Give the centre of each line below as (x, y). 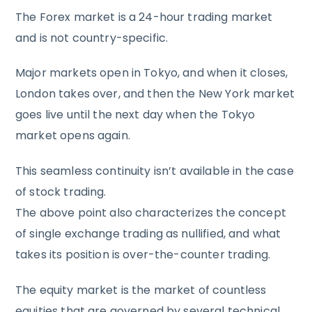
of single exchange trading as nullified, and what (148, 234)
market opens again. (73, 136)
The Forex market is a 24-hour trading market (144, 17)
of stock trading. (61, 192)
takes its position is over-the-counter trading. (143, 255)
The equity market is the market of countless (141, 290)
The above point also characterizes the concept (151, 213)
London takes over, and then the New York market (155, 94)
